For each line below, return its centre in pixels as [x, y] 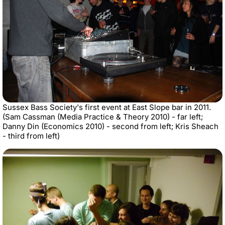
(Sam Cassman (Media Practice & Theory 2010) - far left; [103, 117]
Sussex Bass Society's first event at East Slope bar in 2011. [107, 107]
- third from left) [31, 136]
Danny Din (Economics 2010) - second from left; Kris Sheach [110, 127]
